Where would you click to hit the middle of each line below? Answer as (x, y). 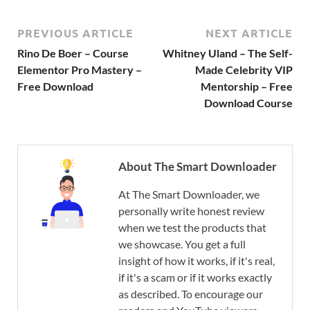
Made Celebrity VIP (244, 70)
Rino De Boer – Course (73, 53)
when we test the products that (192, 228)
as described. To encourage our (191, 294)
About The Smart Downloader (198, 167)
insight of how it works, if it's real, (197, 261)
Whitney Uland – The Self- (228, 53)
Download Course (248, 103)
